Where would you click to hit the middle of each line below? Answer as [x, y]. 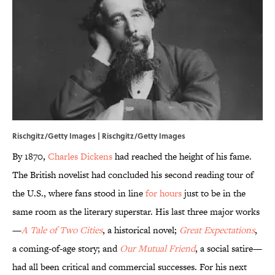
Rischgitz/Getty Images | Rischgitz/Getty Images [99, 136]
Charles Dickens [80, 157]
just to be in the [214, 193]
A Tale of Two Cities [62, 230]
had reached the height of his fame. [182, 157]
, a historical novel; [141, 230]
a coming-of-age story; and [66, 249]
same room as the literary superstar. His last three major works [136, 212]
